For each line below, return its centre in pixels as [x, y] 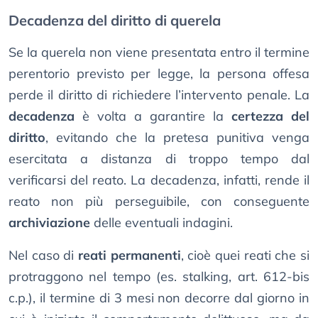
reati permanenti [130, 256]
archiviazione [49, 223]
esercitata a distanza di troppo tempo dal [159, 159]
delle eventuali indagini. [161, 223]
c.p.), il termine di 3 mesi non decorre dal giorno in [159, 298]
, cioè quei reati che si [245, 256]
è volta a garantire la [153, 116]
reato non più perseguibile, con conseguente [159, 202]
